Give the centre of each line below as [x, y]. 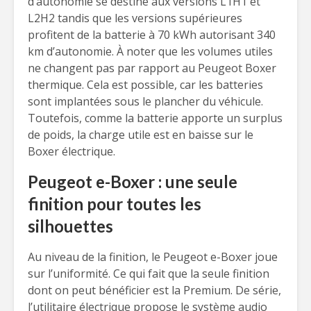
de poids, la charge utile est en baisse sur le [141, 135]
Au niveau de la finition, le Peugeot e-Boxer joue [153, 257]
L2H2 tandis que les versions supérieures [135, 18]
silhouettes [70, 226]
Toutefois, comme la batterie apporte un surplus [155, 118]
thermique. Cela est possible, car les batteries [145, 85]
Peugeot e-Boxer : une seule [133, 182]
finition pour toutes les [115, 204]
